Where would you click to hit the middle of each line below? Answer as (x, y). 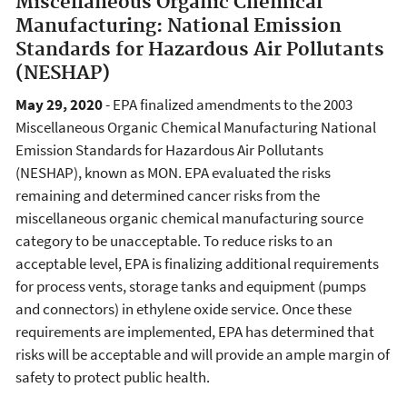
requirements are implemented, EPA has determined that (195, 331)
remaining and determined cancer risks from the (168, 195)
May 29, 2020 (59, 104)
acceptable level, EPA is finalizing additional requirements (197, 263)
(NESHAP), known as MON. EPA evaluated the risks (173, 172)
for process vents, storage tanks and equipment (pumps (191, 286)
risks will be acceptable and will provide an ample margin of (203, 354)
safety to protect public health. (113, 377)
